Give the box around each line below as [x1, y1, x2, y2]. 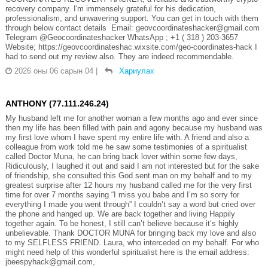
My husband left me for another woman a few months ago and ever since [5, 113, 258, 123]
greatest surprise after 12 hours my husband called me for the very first [5, 180, 252, 190]
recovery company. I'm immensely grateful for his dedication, [5, 4, 216, 13]
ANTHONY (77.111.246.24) [5, 98, 109, 108]
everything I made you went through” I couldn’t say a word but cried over [5, 199, 255, 209]
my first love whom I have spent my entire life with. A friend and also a [5, 132, 249, 142]
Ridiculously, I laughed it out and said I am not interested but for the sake [5, 161, 259, 170]
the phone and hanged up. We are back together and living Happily [5, 209, 235, 218]
